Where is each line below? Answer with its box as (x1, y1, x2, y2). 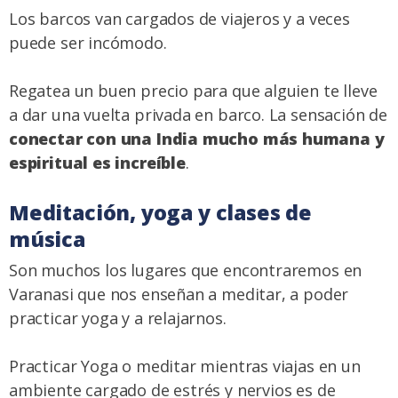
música (9, 224, 85, 253)
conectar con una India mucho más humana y (9, 127, 385, 149)
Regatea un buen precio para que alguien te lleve (9, 79, 378, 101)
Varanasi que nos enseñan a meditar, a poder (9, 283, 349, 305)
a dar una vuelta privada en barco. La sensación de (9, 103, 387, 125)
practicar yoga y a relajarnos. (9, 306, 227, 329)
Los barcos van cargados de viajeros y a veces (9, 7, 350, 29)
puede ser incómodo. (9, 31, 167, 53)
